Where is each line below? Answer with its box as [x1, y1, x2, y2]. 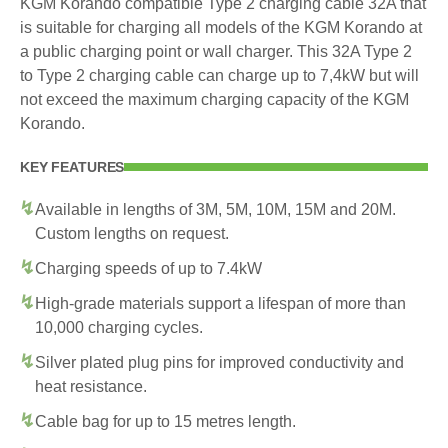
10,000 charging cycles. [35, 318, 203, 336]
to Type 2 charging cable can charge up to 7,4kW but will [20, 66, 419, 84]
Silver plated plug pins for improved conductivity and [35, 353, 404, 371]
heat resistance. [35, 377, 147, 395]
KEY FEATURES [20, 158, 125, 175]
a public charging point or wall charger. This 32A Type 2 [20, 42, 412, 60]
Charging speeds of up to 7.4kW [35, 259, 262, 277]
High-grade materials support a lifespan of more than [35, 294, 406, 312]
